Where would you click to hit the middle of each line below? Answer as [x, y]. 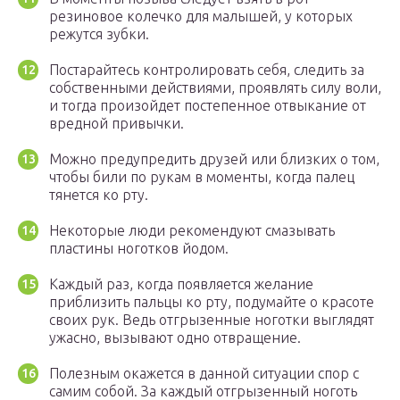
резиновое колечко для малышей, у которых [201, 17]
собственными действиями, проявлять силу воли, [215, 88]
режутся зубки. [99, 34]
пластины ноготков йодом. [139, 249]
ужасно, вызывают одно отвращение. [175, 338]
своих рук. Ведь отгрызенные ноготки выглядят [212, 320]
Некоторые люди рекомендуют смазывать [192, 231]
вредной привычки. [117, 124]
